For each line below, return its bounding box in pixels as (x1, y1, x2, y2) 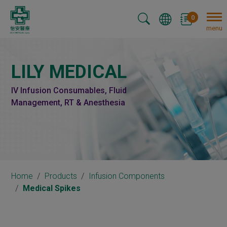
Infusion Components (89, 171, 165, 181)
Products (45, 171, 78, 181)
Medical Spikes (23, 183, 81, 194)
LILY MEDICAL (11, 61, 127, 83)
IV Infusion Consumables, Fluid (11, 85, 127, 95)
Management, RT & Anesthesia (11, 97, 126, 107)
